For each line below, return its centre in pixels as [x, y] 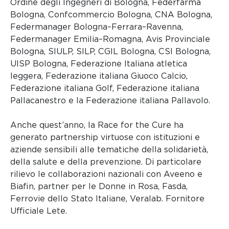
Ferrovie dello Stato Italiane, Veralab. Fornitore [107, 199]
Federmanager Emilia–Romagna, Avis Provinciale [110, 39]
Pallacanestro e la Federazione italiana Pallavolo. [110, 101]
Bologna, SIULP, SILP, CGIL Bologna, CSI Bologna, [110, 52]
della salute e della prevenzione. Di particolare [106, 162]
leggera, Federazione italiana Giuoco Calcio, [99, 76]
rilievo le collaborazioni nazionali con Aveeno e [106, 174]
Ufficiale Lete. [39, 211]
